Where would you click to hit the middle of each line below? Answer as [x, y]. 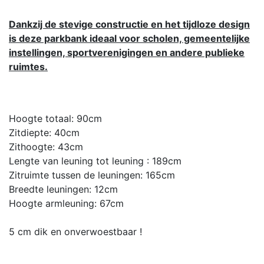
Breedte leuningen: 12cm [63, 189]
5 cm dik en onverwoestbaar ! [75, 231]
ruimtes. [28, 66]
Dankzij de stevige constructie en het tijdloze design [129, 24]
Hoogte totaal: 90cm [55, 118]
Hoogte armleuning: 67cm [66, 203]
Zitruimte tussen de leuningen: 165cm [92, 175]
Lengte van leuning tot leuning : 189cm [95, 161]
